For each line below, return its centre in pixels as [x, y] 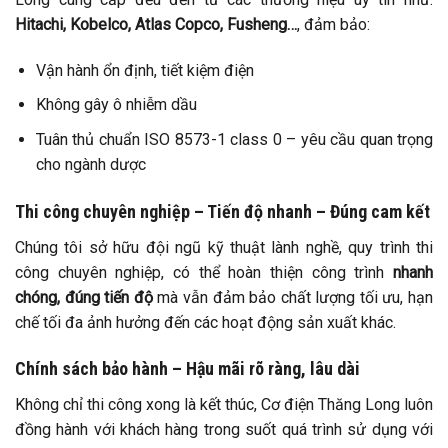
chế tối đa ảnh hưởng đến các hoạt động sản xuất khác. [205, 322]
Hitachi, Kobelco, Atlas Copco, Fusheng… [156, 24]
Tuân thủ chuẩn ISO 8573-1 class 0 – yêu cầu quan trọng [234, 139]
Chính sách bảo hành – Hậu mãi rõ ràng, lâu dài [187, 369]
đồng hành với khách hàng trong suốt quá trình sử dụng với [224, 430]
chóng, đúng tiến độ [84, 297]
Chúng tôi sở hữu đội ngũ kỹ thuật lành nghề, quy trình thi [224, 247]
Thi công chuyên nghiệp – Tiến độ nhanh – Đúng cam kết [222, 211]
